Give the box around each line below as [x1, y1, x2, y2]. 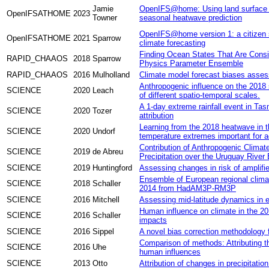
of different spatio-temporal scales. [139, 90, 260, 100]
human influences [139, 247, 201, 256]
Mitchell [92, 195, 119, 204]
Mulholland [92, 70, 130, 79]
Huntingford [92, 163, 132, 172]
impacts [139, 215, 167, 225]
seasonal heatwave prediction [139, 13, 242, 22]
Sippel [92, 226, 114, 236]
